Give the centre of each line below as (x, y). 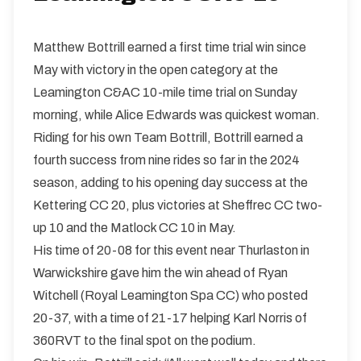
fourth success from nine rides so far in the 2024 (166, 160)
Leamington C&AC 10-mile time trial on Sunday (165, 92)
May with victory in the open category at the (156, 70)
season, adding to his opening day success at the (170, 183)
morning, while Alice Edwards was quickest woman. (176, 115)
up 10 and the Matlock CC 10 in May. (135, 228)
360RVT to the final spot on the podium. (145, 340)
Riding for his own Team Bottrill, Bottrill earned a (168, 137)
